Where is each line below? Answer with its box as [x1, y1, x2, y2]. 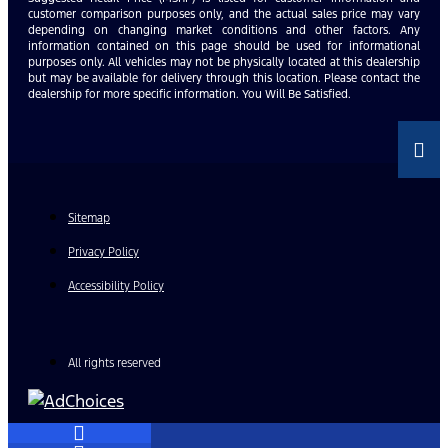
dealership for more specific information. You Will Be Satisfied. [28, 87, 351, 102]
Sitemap [68, 211, 110, 226]
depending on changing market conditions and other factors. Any [28, 23, 420, 38]
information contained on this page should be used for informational [28, 39, 420, 54]
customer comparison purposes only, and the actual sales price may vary [28, 7, 420, 22]
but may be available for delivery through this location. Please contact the [28, 71, 420, 86]
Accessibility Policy [68, 279, 164, 294]
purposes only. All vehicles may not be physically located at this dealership [28, 55, 420, 70]
